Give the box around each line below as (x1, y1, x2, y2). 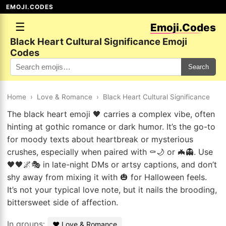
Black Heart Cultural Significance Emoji (10, 36, 187, 47)
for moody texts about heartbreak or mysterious (7, 134, 193, 144)
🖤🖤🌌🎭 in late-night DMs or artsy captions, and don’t (7, 159, 217, 169)
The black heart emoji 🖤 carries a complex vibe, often (7, 109, 215, 119)
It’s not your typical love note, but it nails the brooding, (7, 185, 217, 195)
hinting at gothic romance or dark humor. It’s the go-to (7, 122, 215, 132)
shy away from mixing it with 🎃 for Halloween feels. (7, 172, 207, 182)
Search (188, 63, 209, 71)
